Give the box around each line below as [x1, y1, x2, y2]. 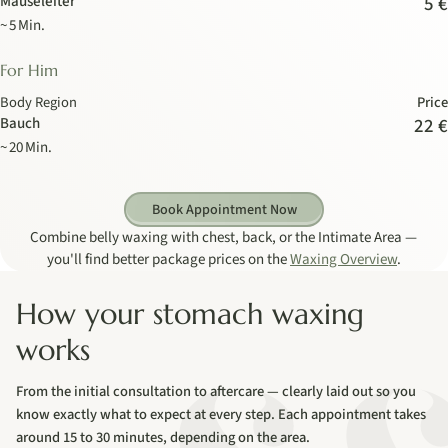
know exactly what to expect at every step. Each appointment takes [16, 404, 427, 426]
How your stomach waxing [16, 296, 365, 333]
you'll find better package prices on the [46, 249, 290, 271]
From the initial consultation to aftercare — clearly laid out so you [16, 381, 417, 403]
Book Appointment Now [151, 199, 297, 220]
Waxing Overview [289, 249, 397, 271]
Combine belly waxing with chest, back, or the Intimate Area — [30, 227, 418, 249]
